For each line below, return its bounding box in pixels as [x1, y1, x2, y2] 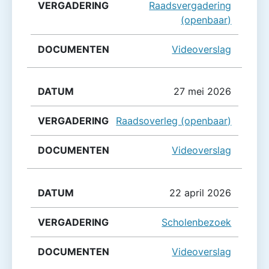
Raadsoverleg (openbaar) [116, 115, 232, 127]
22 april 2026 [169, 186, 232, 199]
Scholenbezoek [162, 216, 232, 228]
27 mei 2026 [174, 85, 232, 98]
